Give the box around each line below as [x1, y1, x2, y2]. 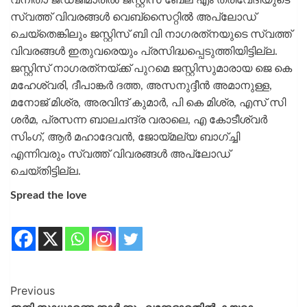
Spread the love [10, 190, 87, 201]
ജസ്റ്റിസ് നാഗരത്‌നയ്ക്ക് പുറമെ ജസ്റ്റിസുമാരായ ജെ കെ [10, 63, 292, 75]
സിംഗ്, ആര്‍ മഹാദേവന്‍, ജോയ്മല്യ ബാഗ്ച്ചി [10, 132, 240, 143]
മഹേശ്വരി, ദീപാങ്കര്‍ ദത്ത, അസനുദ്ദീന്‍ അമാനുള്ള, [10, 80, 272, 92]
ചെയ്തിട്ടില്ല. [10, 166, 81, 177]
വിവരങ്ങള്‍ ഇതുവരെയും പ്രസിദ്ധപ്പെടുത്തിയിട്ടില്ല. [10, 46, 278, 58]
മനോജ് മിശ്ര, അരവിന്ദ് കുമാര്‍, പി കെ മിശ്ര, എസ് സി [10, 97, 286, 109]
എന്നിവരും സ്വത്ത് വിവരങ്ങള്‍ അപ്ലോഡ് [10, 149, 230, 160]
